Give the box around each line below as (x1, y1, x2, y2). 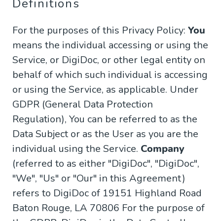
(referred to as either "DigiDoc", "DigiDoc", (12, 157, 199, 171)
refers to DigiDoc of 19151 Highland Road (12, 186, 202, 200)
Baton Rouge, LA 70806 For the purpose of (12, 201, 205, 215)
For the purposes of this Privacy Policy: (12, 24, 188, 37)
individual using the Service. (12, 142, 141, 156)
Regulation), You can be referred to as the (12, 112, 197, 126)
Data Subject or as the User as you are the (12, 127, 198, 141)
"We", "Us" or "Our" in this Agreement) (12, 172, 185, 185)
